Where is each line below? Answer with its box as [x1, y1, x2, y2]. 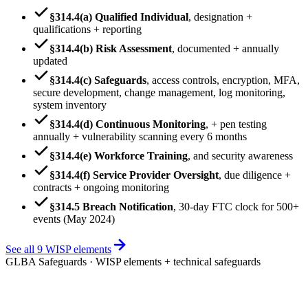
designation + [194, 10, 252, 23]
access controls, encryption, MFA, [152, 74, 300, 86]
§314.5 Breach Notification [49, 200, 173, 212]
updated [33, 54, 67, 67]
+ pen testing [211, 118, 267, 130]
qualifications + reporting [33, 23, 142, 35]
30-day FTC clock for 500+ [179, 200, 299, 212]
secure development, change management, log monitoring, [33, 86, 285, 98]
